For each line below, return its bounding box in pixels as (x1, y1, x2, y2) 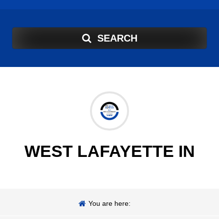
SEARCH (97, 33, 137, 44)
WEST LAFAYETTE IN (24, 142, 195, 161)
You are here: (88, 199, 131, 208)
